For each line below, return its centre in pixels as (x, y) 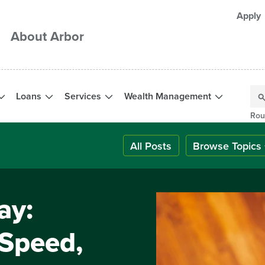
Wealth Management (169, 96)
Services (84, 96)
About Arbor (47, 36)
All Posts (151, 146)
